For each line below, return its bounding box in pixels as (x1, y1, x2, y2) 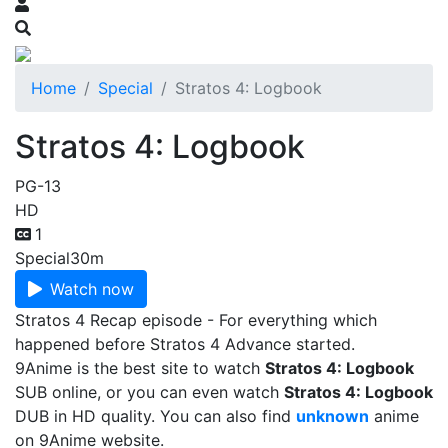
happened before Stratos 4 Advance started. (15, 334, 355, 354)
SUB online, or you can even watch (15, 382, 284, 402)
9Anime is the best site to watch (15, 358, 265, 378)
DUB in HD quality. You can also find (15, 406, 296, 426)
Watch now (50, 279, 134, 299)
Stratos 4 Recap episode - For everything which (15, 310, 377, 330)
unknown (296, 406, 369, 426)
